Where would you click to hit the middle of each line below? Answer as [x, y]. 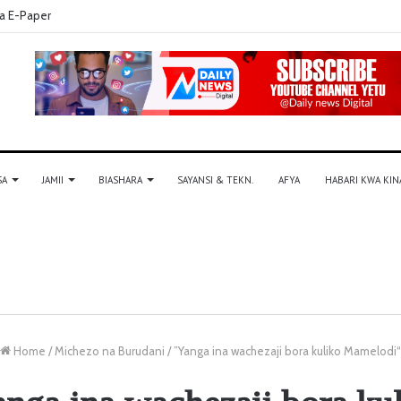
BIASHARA [120, 180]
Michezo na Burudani [110, 351]
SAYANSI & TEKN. [215, 180]
